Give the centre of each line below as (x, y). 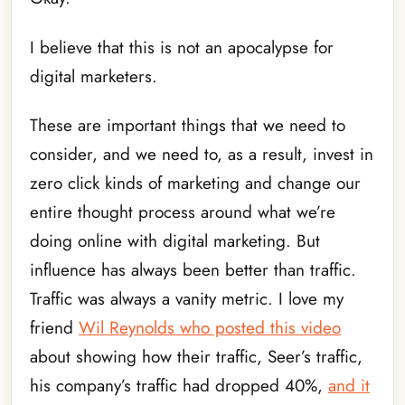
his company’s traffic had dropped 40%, (179, 386)
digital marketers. (94, 76)
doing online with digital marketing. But (175, 241)
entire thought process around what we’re (183, 212)
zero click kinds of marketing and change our (195, 184)
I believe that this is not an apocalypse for (182, 47)
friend (54, 328)
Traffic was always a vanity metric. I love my (187, 299)
